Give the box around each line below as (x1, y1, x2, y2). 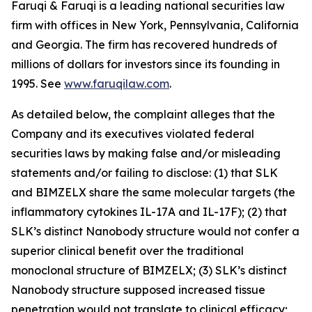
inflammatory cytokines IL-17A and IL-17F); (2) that (11, 205, 287, 219)
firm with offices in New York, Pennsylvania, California (11, 18, 299, 33)
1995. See (11, 77, 64, 91)
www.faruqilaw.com (64, 77, 169, 91)
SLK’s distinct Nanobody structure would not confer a (11, 224, 299, 239)
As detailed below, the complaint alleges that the (11, 107, 275, 122)
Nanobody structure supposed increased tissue (11, 283, 265, 297)
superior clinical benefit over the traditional (11, 244, 244, 258)
